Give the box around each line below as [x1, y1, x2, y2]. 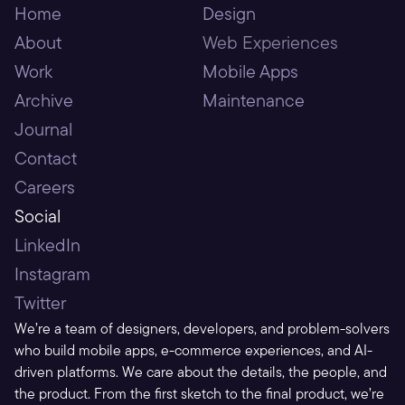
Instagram [14, 262, 90, 285]
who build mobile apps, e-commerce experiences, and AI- [14, 341, 372, 359]
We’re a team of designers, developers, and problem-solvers [14, 319, 390, 337]
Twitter [14, 291, 66, 314]
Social [14, 204, 61, 227]
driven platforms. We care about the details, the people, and [14, 363, 387, 381]
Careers [14, 175, 75, 198]
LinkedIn [14, 233, 80, 256]
